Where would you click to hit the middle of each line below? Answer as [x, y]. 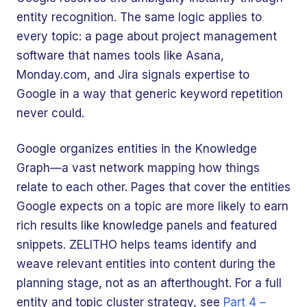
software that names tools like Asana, [120, 56]
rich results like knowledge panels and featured [147, 225]
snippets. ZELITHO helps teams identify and [136, 245]
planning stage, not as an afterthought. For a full [149, 283]
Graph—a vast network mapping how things [138, 168]
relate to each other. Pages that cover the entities [153, 187]
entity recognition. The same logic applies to [139, 17]
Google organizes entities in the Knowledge [137, 149]
